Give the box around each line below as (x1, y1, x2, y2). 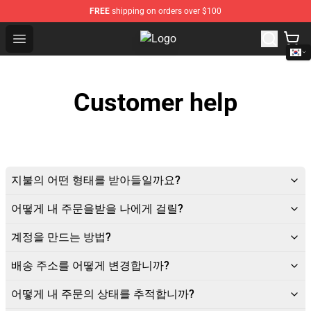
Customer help (74, 88, 237, 117)
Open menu (19, 31, 75, 44)
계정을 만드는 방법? (11, 230, 111, 244)
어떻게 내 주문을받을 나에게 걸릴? (11, 202, 183, 215)
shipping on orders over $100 (110, 6, 221, 16)
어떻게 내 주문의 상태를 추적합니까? (11, 287, 194, 301)
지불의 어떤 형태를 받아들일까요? (11, 174, 180, 187)
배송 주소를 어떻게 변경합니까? (11, 259, 169, 272)
